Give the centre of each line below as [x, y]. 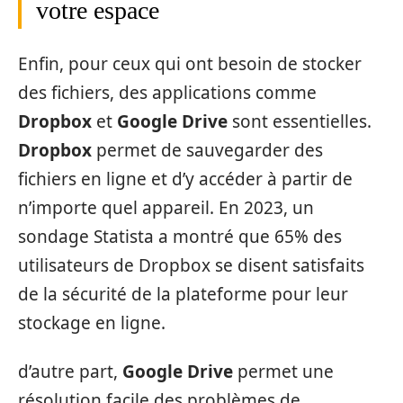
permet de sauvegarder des [207, 150]
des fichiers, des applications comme [167, 92]
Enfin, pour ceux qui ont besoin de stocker [190, 63]
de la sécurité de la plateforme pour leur [183, 294]
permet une [283, 372]
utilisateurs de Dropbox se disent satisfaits [191, 265]
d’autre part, [70, 372]
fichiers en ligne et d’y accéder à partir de [185, 179]
